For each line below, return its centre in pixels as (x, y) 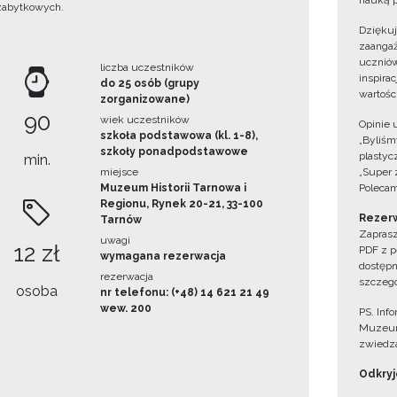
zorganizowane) (144, 100)
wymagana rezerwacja (163, 257)
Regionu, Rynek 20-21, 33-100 (181, 204)
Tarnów (121, 220)
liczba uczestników (147, 68)
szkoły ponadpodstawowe (174, 152)
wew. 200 (125, 309)
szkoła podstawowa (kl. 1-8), (179, 136)
